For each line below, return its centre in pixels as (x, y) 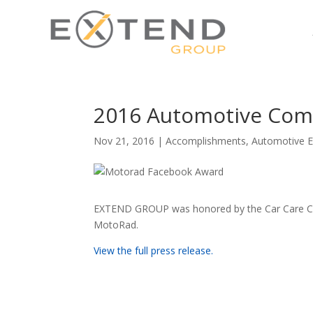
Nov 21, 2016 (124, 140)
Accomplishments (206, 140)
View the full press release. (154, 250)
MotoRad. (116, 224)
